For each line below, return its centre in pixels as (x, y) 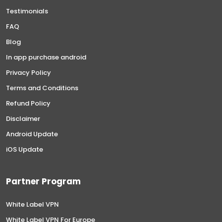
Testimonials (27, 11)
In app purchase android (46, 57)
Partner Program (43, 181)
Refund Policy (28, 103)
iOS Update (25, 149)
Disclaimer (23, 118)
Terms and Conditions (42, 88)
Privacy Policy (28, 72)
